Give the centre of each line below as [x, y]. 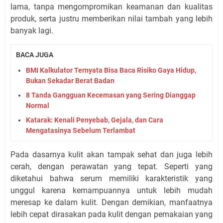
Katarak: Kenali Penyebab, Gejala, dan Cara [95, 120]
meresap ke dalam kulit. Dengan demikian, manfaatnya [111, 202]
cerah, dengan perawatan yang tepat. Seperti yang [111, 166]
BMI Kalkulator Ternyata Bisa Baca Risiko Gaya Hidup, [111, 70]
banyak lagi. [32, 30]
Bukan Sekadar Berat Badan [70, 80]
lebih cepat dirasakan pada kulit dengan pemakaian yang [111, 214]
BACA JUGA [35, 55]
